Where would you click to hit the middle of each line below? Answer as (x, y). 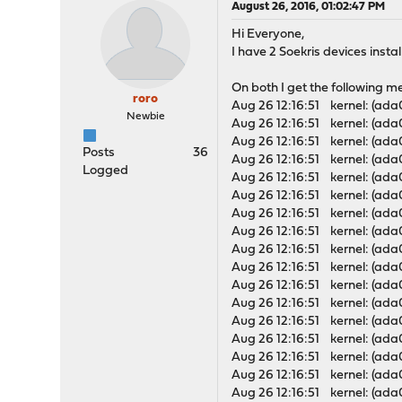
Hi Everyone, (268, 35)
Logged (106, 171)
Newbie (145, 117)
